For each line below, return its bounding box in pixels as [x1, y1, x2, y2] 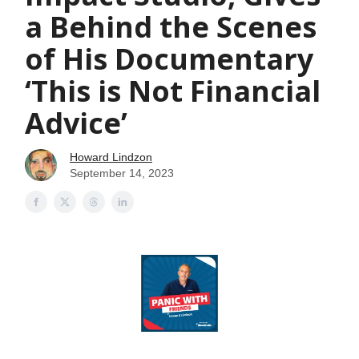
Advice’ [25, 103, 127, 143]
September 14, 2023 [70, 167, 174, 179]
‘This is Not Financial [25, 71, 321, 111]
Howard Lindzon [70, 151, 152, 163]
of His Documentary [25, 39, 313, 79]
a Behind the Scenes [25, 7, 317, 46]
